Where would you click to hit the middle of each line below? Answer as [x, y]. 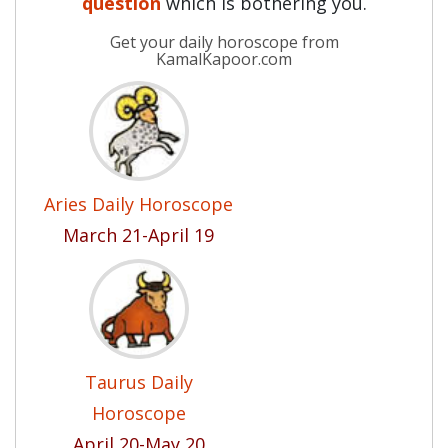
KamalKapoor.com [224, 59]
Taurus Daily [138, 382]
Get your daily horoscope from [224, 42]
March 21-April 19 [138, 235]
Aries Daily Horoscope [138, 204]
